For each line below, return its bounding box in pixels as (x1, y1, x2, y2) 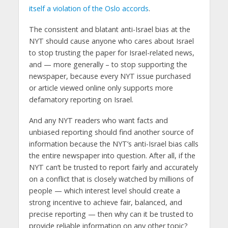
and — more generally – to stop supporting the (28, 60, 187, 70)
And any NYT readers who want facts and (28, 116, 168, 126)
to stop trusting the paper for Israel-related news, (28, 48, 194, 58)
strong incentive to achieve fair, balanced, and (28, 197, 182, 208)
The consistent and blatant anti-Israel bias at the (28, 24, 190, 35)
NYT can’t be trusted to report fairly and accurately (28, 162, 198, 173)
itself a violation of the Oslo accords (28, 4, 149, 14)
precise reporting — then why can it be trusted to (28, 209, 193, 219)
